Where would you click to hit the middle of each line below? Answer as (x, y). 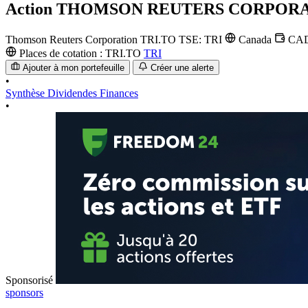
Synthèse (26, 93)
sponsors (24, 293)
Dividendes (74, 93)
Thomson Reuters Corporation (71, 39)
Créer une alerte (182, 68)
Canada (255, 39)
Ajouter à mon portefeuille (74, 68)
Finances (119, 93)
